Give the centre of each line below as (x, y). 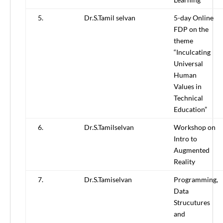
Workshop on (195, 127)
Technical (188, 98)
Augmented (192, 150)
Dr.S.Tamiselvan (108, 180)
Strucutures (192, 203)
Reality (184, 162)
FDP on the (191, 29)
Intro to (185, 139)
